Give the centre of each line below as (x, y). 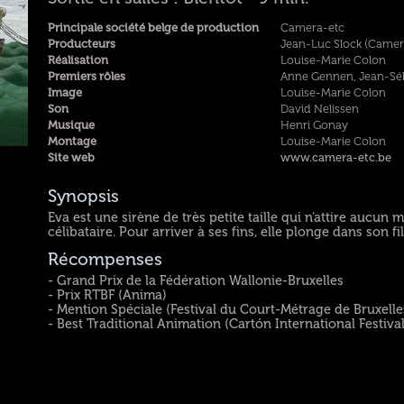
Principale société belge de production (154, 28)
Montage (73, 141)
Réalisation (78, 60)
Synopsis (84, 197)
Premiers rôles (87, 76)
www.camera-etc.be (335, 157)
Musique (72, 125)
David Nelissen (319, 109)
